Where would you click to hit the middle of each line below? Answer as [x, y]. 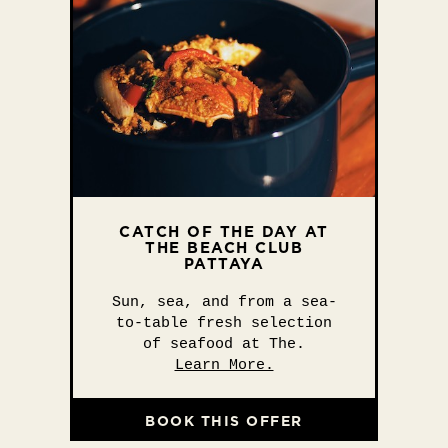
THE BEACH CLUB [224, 247]
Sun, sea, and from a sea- [224, 302]
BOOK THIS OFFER [224, 420]
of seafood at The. [224, 344]
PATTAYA [224, 263]
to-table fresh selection [224, 323]
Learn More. [224, 365]
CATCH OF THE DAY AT [224, 231]
